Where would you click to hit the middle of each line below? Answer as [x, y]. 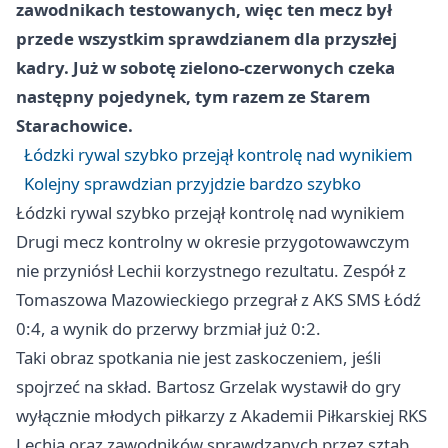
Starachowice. [74, 125]
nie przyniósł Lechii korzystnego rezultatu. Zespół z [211, 270]
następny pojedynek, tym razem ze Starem [193, 96]
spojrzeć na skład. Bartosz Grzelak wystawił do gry [208, 386]
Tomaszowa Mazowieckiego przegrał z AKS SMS [200, 299]
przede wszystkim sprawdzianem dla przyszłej [206, 38]
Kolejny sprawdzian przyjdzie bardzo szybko [192, 183]
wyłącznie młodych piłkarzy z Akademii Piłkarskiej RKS [221, 415]
